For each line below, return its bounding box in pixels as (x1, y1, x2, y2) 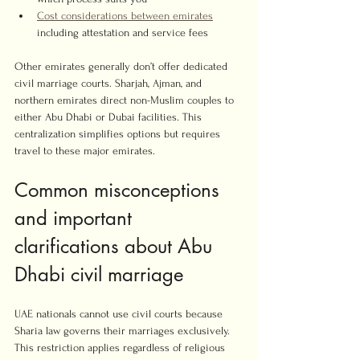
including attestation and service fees (37, 27, 208, 39)
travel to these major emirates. (14, 145, 155, 157)
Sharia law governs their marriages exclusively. (14, 325, 233, 337)
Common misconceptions (14, 178, 225, 202)
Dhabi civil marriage (14, 262, 183, 287)
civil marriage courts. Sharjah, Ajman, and (14, 77, 205, 89)
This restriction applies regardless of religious (14, 342, 228, 354)
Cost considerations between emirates (37, 10, 213, 22)
